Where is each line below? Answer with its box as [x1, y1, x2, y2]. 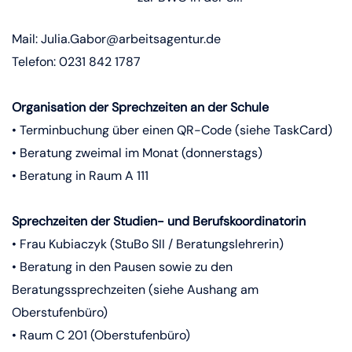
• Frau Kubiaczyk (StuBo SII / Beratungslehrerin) [12, 236, 287, 252]
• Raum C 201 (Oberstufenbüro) [12, 327, 190, 343]
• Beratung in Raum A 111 [12, 167, 152, 184]
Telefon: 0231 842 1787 [12, 53, 141, 70]
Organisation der [12, 99, 108, 115]
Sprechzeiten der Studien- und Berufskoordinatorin [12, 213, 306, 229]
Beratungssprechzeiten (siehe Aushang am [12, 281, 258, 298]
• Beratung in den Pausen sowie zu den [12, 258, 233, 275]
